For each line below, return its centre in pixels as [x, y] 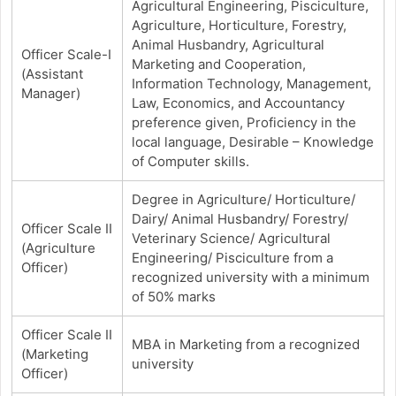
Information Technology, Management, [251, 83]
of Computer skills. [190, 161]
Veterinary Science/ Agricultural [231, 238]
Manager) [50, 93]
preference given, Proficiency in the [244, 122]
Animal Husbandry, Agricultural [228, 44]
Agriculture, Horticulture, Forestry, [239, 25]
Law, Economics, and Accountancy [238, 103]
